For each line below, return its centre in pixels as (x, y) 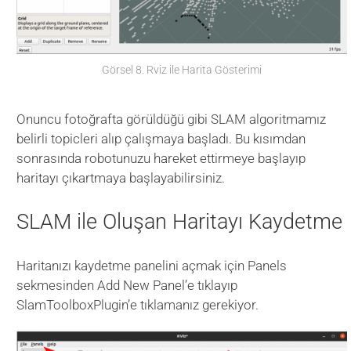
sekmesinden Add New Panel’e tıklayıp (127, 286)
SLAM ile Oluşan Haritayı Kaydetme (180, 222)
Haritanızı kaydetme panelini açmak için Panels (152, 266)
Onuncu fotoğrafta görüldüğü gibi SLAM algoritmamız (172, 119)
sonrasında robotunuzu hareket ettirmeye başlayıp (161, 158)
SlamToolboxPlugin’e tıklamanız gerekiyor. (138, 305)
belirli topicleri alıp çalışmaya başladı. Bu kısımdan (161, 138)
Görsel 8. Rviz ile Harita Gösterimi (182, 69)
